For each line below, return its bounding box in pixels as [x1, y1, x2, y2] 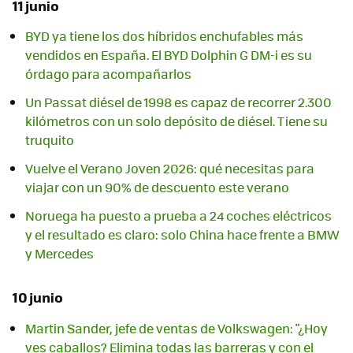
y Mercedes [25, 244, 94, 263]
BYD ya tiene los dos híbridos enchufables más [25, 27, 303, 46]
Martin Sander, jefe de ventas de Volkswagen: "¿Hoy [25, 318, 328, 337]
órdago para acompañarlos [25, 65, 191, 84]
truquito [25, 131, 74, 150]
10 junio [13, 287, 63, 308]
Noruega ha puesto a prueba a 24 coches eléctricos [25, 206, 332, 225]
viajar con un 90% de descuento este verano [25, 178, 289, 197]
